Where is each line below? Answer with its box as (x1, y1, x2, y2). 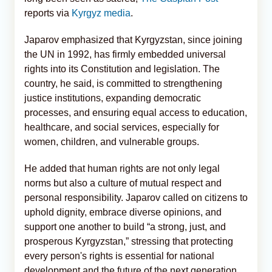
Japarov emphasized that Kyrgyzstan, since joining (24, 34, 242, 45)
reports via (24, 7, 72, 18)
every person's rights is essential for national (24, 250, 214, 261)
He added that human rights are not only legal (24, 163, 220, 174)
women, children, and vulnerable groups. (24, 136, 199, 147)
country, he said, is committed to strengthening (24, 78, 222, 89)
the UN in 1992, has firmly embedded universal (24, 49, 226, 59)
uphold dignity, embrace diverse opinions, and (24, 206, 222, 217)
